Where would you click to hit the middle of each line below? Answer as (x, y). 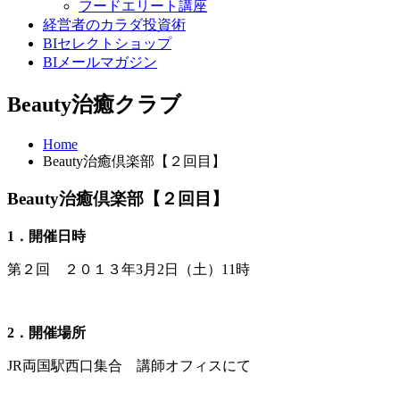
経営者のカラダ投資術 (114, 24)
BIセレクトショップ (107, 43)
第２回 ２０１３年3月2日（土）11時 (129, 270)
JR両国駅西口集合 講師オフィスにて (129, 366)
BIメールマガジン (100, 62)
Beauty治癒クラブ (94, 104)
